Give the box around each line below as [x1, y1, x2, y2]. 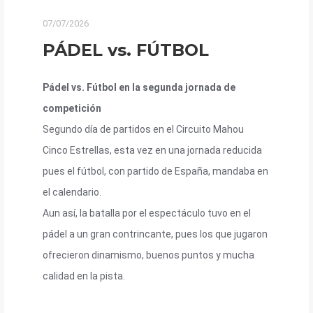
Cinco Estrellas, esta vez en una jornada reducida [43, 144, 262, 156]
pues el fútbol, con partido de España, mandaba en [43, 165, 268, 177]
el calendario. [43, 186, 101, 198]
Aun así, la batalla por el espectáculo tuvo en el [43, 207, 251, 219]
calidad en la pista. [43, 270, 125, 282]
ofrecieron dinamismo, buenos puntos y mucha [43, 249, 254, 261]
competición [43, 102, 101, 114]
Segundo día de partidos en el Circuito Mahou [43, 123, 244, 135]
